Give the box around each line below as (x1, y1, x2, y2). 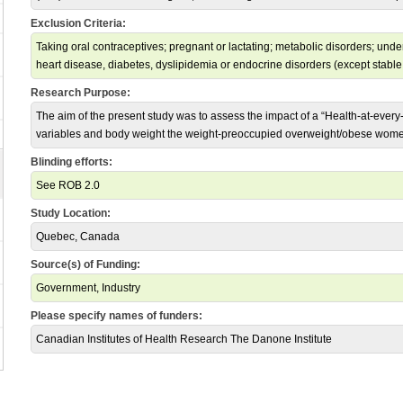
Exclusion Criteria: (31, 17, 126, 30)
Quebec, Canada (36, 230, 120, 243)
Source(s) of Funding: (31, 258, 140, 271)
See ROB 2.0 (36, 179, 100, 192)
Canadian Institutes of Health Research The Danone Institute (36, 333, 332, 345)
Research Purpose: (31, 86, 130, 99)
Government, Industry (36, 282, 140, 294)
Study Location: (31, 207, 111, 219)
